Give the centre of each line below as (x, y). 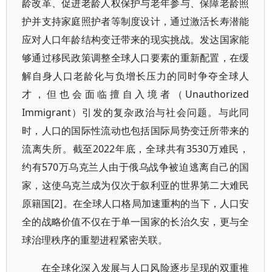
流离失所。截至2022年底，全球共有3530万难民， (136, 149)
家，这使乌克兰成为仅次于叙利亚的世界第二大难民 (136, 185)
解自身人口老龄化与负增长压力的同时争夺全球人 (136, 76)
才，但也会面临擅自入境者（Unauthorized (136, 94)
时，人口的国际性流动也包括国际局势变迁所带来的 (136, 131)
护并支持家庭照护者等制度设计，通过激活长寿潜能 (136, 21)
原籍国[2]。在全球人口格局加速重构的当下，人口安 (136, 203)
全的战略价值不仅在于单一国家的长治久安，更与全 (136, 222)
